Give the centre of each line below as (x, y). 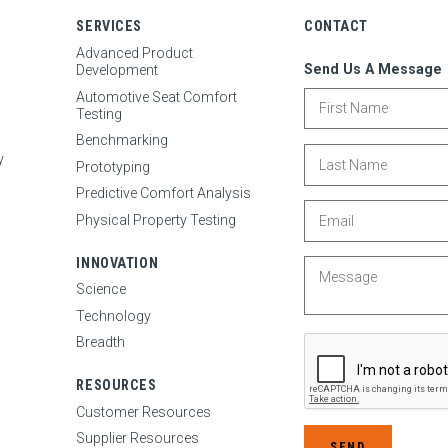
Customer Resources (144, 411)
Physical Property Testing (156, 219)
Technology (114, 315)
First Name (337, 94)
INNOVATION (117, 262)
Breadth (101, 342)
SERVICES (109, 26)
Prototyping (113, 166)
